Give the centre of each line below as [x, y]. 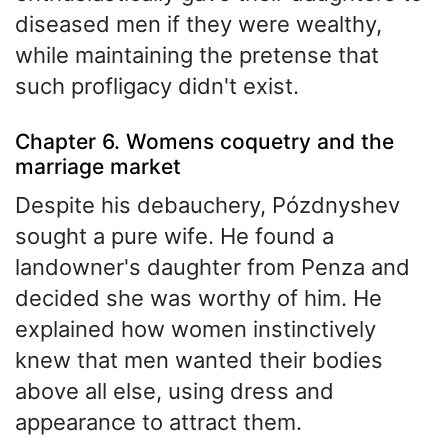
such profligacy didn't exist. [157, 86]
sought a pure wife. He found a [174, 236]
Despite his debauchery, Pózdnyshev [207, 205]
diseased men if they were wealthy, [198, 24]
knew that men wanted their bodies [199, 360]
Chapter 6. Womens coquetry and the [204, 141]
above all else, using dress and [174, 391]
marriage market [98, 166]
